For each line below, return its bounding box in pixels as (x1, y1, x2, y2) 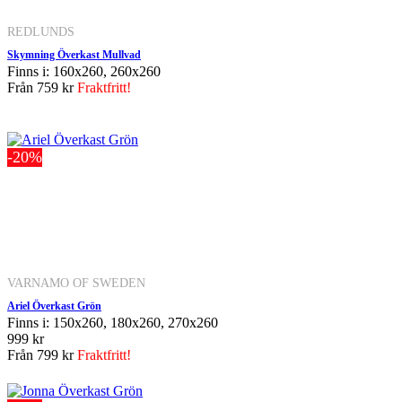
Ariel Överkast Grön (7, 299, 101, 312)
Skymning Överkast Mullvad (7, 48, 141, 61)
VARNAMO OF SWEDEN (7, 275, 145, 290)
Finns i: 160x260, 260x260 (7, 63, 161, 79)
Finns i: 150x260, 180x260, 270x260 (7, 314, 218, 330)
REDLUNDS (7, 23, 74, 39)
